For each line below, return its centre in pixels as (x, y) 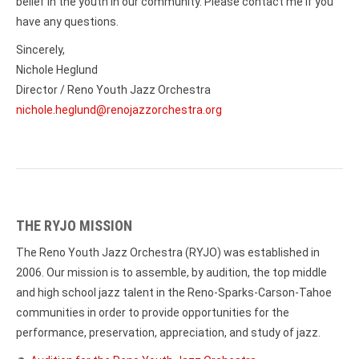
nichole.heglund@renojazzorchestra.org (119, 109)
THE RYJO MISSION (74, 225)
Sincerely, (40, 49)
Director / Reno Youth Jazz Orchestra (113, 89)
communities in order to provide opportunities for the (153, 312)
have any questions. (67, 21)
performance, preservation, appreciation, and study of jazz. (168, 332)
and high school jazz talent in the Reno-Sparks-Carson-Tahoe (174, 292)
